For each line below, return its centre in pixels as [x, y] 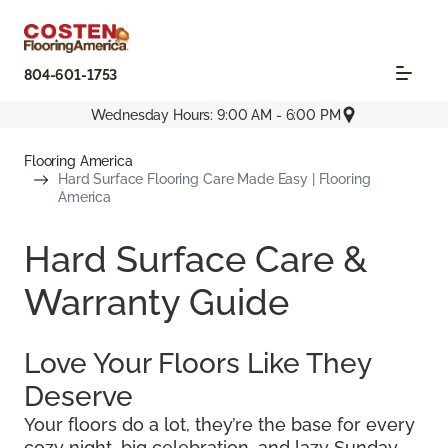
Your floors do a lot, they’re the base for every [219, 425]
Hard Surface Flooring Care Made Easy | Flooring [214, 179]
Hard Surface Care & [196, 259]
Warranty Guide [156, 302]
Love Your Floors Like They [197, 364]
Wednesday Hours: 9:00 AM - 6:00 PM [216, 114]
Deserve [78, 397]
